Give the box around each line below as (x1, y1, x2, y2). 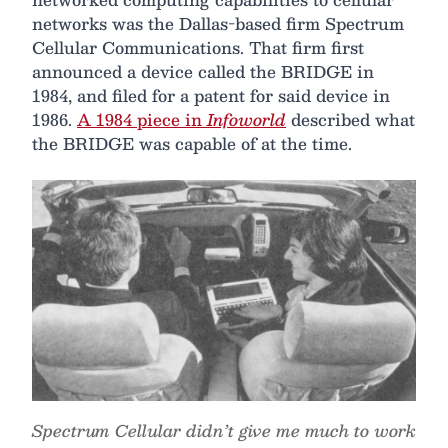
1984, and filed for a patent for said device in (32, 82, 390, 110)
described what (286, 106, 415, 134)
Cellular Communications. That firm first (32, 34, 364, 62)
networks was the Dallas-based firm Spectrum (32, 10, 404, 38)
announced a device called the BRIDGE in (32, 58, 374, 86)
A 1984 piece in (77, 106, 207, 134)
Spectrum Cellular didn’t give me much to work (32, 416, 416, 444)
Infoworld (207, 106, 286, 134)
